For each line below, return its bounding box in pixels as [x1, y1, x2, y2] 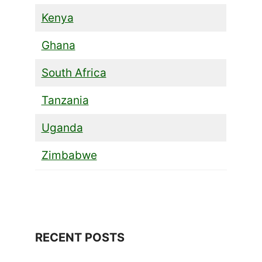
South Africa [41, 65, 106, 80]
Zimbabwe [41, 148, 97, 162]
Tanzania [41, 93, 89, 107]
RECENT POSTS [35, 230, 125, 244]
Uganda [41, 120, 83, 135]
